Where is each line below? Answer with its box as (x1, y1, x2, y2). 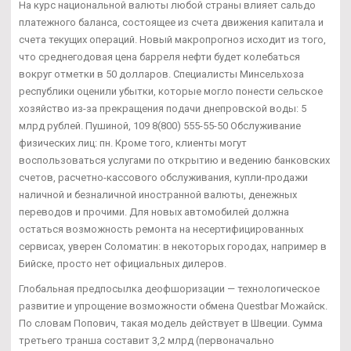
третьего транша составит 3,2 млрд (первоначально (19, 335, 274, 347)
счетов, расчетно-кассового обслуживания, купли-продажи (19, 172, 308, 184)
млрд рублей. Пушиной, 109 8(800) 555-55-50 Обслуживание (19, 120, 301, 132)
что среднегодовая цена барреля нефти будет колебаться (19, 51, 300, 63)
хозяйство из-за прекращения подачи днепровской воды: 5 (19, 103, 306, 115)
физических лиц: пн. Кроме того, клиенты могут (19, 137, 247, 150)
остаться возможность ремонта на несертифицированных (19, 223, 303, 236)
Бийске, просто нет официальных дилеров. (19, 258, 226, 270)
